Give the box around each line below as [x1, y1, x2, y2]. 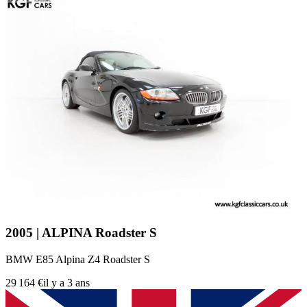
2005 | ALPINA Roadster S [5, 225, 157, 241]
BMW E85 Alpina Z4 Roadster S [5, 253, 150, 265]
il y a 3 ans [43, 276, 90, 288]
